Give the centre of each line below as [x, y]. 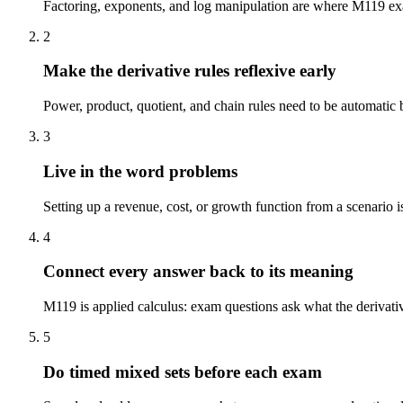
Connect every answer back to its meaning [198, 272]
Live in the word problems [140, 171]
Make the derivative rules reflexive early [190, 71]
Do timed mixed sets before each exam [183, 372]
